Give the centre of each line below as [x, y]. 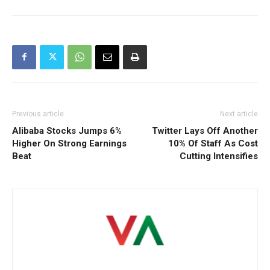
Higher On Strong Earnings [69, 143]
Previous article [38, 114]
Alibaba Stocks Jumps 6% [67, 130]
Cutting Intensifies [219, 156]
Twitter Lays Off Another [205, 130]
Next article [239, 114]
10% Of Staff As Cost [213, 143]
